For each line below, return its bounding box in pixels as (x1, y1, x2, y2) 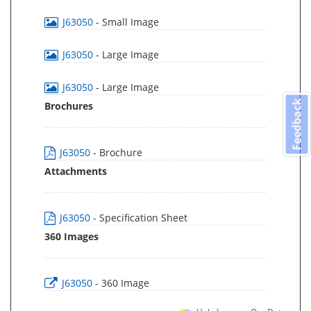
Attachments (44, 165, 107, 178)
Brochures (44, 99, 93, 112)
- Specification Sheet (93, 211, 187, 224)
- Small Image (96, 15, 159, 28)
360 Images (44, 230, 99, 243)
